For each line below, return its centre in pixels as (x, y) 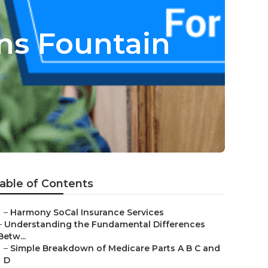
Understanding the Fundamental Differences (105, 224)
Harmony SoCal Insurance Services (87, 212)
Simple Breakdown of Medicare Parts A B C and (115, 248)
